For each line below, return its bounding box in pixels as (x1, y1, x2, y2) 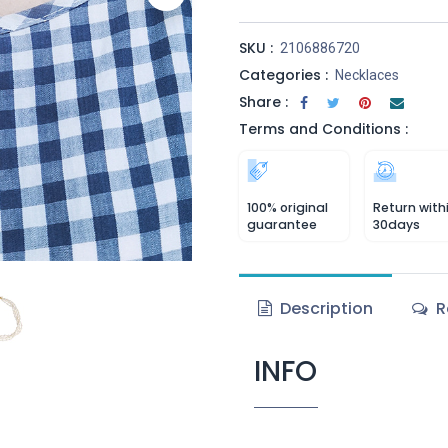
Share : (239, 92, 288, 112)
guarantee (247, 216, 317, 233)
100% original (247, 199, 328, 216)
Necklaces (335, 67, 399, 83)
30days (373, 216, 420, 233)
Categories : (239, 65, 328, 85)
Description (276, 297, 374, 320)
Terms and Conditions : (239, 119, 408, 139)
